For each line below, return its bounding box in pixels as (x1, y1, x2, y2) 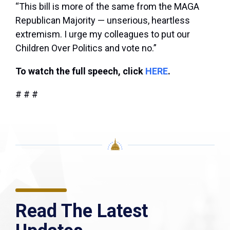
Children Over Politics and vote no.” (15, 43, 159, 54)
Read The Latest (15, 200, 148, 222)
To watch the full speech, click (15, 66, 145, 77)
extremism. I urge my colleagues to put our (15, 29, 190, 40)
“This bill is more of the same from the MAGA (15, 1, 199, 12)
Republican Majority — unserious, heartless (15, 15, 190, 26)
